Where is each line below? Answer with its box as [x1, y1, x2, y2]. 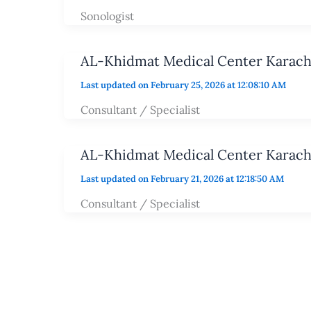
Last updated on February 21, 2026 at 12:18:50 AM [81, 173, 284, 185]
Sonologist [81, 9, 134, 23]
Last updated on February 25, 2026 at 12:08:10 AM [81, 79, 286, 91]
